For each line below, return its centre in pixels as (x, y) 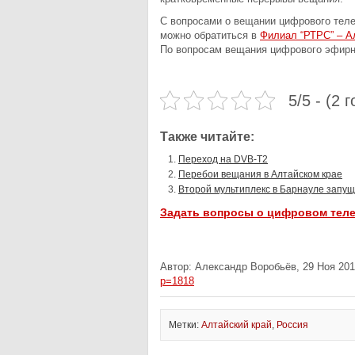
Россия (292, 325)
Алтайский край (237, 325)
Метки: (185, 325)
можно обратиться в (210, 35)
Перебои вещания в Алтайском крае (260, 174)
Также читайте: (207, 137)
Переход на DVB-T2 (223, 159)
